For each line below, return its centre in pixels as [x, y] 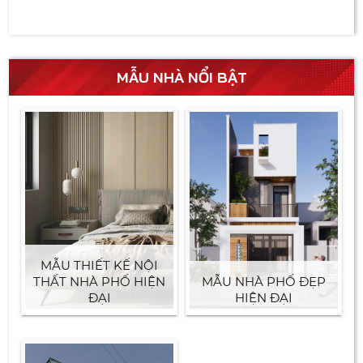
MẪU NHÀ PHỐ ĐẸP [263, 282]
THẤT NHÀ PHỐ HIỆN [100, 282]
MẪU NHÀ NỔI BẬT [181, 77]
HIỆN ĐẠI [263, 298]
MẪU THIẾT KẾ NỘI [100, 266]
